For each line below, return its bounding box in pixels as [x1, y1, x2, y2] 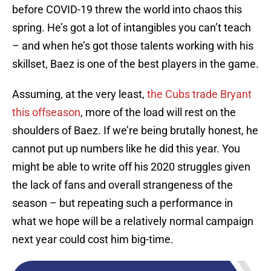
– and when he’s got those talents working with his [12, 39, 253, 53]
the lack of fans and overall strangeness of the [12, 178, 233, 192]
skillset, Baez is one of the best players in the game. [12, 57, 259, 71]
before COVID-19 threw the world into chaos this [12, 3, 242, 16]
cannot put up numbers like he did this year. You [12, 142, 240, 155]
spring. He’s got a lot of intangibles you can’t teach [12, 21, 251, 34]
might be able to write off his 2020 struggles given [12, 160, 250, 174]
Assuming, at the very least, [12, 88, 147, 101]
